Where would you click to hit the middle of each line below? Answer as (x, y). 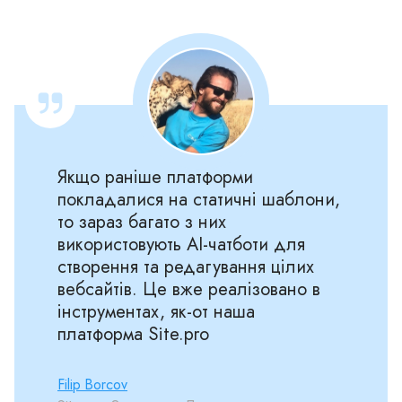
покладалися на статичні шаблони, (199, 200)
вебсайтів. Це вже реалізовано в (189, 290)
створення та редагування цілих (186, 267)
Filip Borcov (92, 385)
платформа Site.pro (133, 335)
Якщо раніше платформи (155, 178)
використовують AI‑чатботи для (181, 245)
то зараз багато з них (142, 223)
